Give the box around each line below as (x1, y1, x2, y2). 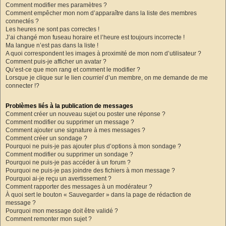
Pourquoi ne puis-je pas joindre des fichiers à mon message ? (6, 167, 175, 175)
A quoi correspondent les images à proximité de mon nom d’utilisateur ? (6, 49, 201, 57)
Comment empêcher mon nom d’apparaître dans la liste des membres (6, 9, 197, 17)
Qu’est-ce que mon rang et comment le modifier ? (6, 66, 140, 73)
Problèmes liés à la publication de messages (6, 102, 133, 110)
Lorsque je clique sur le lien (6, 74, 83, 81)
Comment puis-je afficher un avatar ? (6, 58, 106, 65)
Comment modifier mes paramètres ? (6, 1, 107, 9)
